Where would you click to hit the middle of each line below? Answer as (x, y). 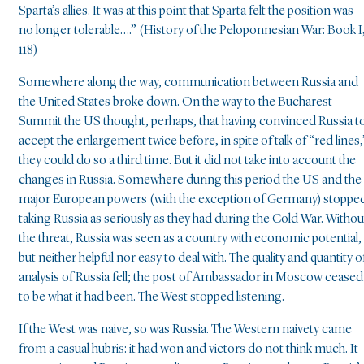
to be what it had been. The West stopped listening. (152, 298)
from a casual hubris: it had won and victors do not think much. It (188, 350)
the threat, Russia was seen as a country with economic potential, (190, 239)
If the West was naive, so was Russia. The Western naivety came (185, 330)
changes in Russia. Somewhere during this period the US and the (190, 181)
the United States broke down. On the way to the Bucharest (175, 103)
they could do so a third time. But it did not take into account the (187, 161)
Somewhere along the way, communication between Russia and (188, 83)
